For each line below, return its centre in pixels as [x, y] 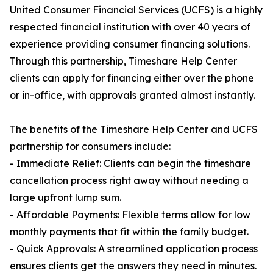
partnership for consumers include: [90, 147]
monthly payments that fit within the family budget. [129, 232]
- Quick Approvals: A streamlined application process [134, 249]
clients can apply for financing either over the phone [132, 78]
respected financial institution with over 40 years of [130, 27]
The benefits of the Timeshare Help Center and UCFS [134, 129]
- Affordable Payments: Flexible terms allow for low [130, 215]
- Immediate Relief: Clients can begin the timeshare [130, 164]
